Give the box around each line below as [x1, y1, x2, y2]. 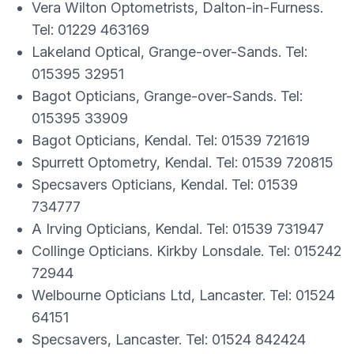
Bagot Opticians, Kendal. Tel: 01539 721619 [32, 132, 310, 149]
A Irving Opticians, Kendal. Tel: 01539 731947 [32, 220, 324, 237]
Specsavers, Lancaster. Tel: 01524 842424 [32, 331, 306, 348]
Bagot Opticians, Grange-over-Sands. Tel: [32, 88, 307, 104]
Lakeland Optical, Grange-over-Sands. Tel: [32, 43, 307, 60]
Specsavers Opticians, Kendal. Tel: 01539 [32, 176, 298, 193]
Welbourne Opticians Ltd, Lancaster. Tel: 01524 [32, 287, 335, 303]
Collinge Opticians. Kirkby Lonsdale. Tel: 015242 [32, 243, 341, 259]
